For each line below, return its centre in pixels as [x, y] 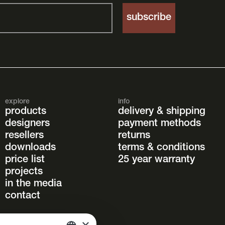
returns [134, 136]
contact [22, 197]
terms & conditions [161, 148]
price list [25, 160]
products [25, 112]
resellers [24, 136]
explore [17, 102]
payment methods [159, 124]
